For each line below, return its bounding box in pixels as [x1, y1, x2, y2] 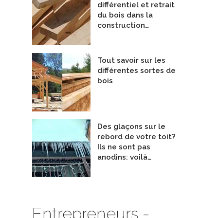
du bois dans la [97, 10, 153, 19]
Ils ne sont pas [97, 142, 150, 151]
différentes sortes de [97, 66, 176, 75]
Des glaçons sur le [97, 122, 165, 131]
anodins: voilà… [97, 152, 151, 162]
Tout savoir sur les [97, 56, 165, 65]
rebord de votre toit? [97, 132, 176, 141]
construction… [97, 20, 149, 30]
